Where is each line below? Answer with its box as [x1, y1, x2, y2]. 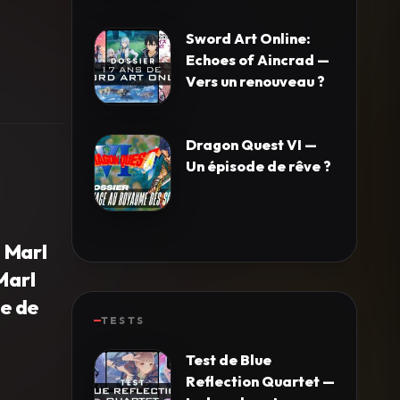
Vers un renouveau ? [186, 71, 325, 90]
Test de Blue [186, 350, 271, 369]
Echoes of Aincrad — [186, 50, 329, 69]
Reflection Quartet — [186, 371, 335, 390]
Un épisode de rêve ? [186, 156, 331, 175]
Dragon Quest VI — [186, 135, 317, 154]
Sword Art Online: [186, 29, 311, 47]
